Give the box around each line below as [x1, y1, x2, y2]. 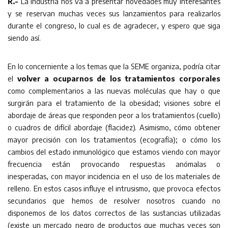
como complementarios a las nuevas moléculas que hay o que [8, 85, 220, 95]
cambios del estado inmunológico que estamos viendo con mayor [8, 147, 220, 156]
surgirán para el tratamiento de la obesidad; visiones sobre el [8, 98, 220, 107]
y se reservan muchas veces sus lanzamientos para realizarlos [8, 8, 220, 18]
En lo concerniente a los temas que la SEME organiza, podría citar [8, 61, 220, 71]
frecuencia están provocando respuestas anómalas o [8, 159, 220, 168]
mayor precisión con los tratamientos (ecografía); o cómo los [8, 134, 220, 144]
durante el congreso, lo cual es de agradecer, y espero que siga [8, 20, 220, 30]
